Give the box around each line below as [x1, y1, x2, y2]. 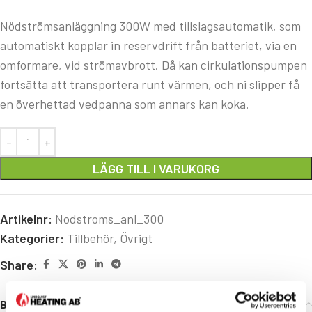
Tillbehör [67, 230, 114, 246]
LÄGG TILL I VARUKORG [93, 160, 219, 176]
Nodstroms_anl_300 [55, 210, 164, 226]
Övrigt [120, 230, 153, 246]
